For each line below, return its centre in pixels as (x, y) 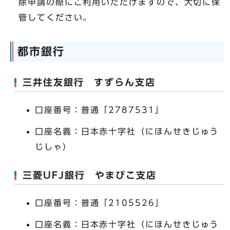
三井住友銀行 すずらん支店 (89, 83)
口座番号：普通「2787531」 (100, 110)
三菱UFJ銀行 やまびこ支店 (90, 176)
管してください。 (55, 18)
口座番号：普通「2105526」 (100, 203)
